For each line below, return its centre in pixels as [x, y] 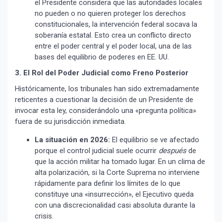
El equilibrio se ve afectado [155, 140]
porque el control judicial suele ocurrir [97, 151]
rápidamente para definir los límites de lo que [108, 184]
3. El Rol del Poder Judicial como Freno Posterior [102, 73]
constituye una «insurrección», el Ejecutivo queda [114, 194]
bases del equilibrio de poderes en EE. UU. [102, 57]
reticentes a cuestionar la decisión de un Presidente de [104, 100]
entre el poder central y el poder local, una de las [113, 46]
